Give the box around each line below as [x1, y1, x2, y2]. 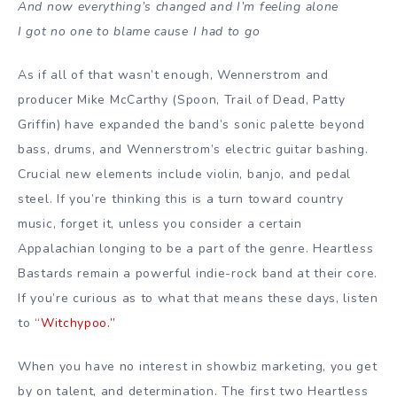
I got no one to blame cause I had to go [18, 23, 261, 41]
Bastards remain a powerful [18, 265, 196, 283]
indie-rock [195, 265, 258, 283]
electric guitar [224, 141, 313, 159]
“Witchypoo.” [35, 315, 116, 332]
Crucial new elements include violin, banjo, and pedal [18, 166, 352, 183]
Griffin [18, 116, 57, 134]
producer [18, 91, 78, 109]
